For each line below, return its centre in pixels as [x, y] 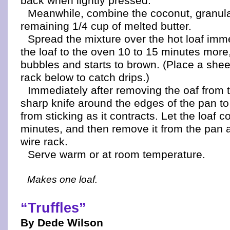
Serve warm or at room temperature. [117, 154]
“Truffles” [53, 208]
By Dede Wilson [62, 223]
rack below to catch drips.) [85, 77]
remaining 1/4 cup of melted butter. [106, 26]
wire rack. [44, 141]
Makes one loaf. [62, 179]
